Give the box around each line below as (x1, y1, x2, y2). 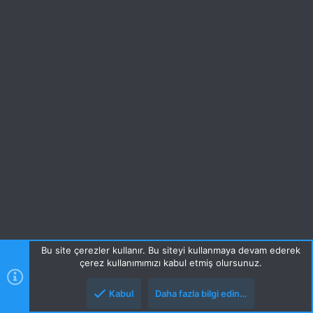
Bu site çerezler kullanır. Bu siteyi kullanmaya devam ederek (41, 245, 300, 256)
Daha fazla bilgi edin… (154, 288, 247, 299)
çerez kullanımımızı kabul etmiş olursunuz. (79, 257, 262, 268)
